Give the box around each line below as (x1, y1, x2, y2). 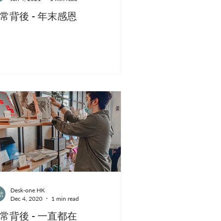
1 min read (51, 194, 79, 202)
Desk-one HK (10, 186, 45, 194)
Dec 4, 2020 (10, 194, 42, 202)
